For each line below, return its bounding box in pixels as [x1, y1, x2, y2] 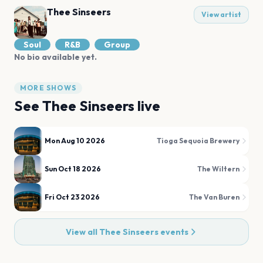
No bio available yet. [14, 52, 97, 62]
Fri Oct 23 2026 [45, 193, 100, 201]
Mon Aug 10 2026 [45, 136, 105, 145]
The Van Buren [189, 193, 240, 201]
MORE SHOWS [20, 83, 76, 92]
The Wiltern [197, 164, 240, 173]
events [158, 227, 188, 237]
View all [65, 227, 99, 237]
